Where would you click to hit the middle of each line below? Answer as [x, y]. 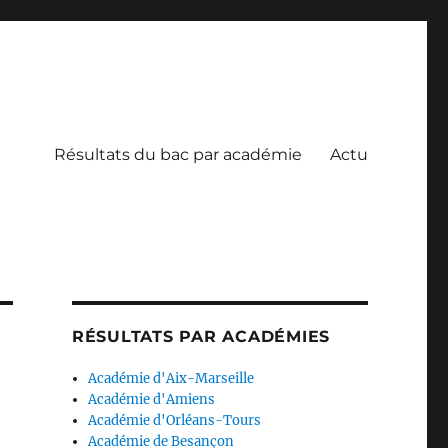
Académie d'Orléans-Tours [175, 420]
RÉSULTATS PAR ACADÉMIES [201, 336]
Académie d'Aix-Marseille [171, 378]
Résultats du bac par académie [177, 154]
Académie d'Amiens [152, 399]
